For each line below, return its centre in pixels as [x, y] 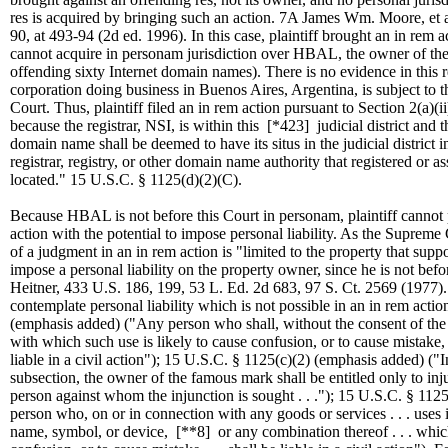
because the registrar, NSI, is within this [138, 125]
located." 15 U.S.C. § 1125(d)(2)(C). [126, 179]
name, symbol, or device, [93, 431]
